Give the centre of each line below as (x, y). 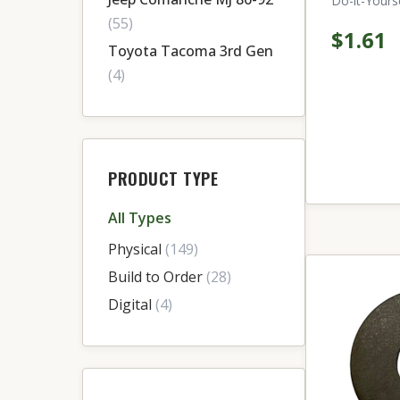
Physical (137, 249)
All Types (140, 218)
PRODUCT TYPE (163, 178)
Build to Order (157, 277)
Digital (132, 304)
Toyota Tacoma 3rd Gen (191, 51)
